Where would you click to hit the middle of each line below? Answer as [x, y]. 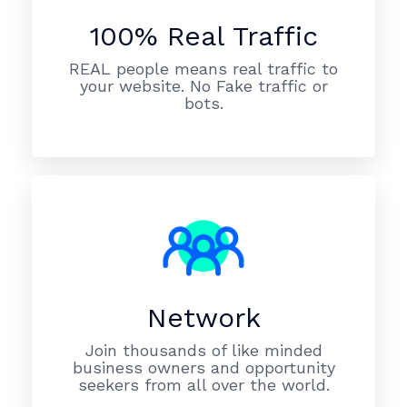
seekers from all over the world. [203, 385]
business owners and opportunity [203, 367]
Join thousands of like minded [203, 350]
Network [203, 318]
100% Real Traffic [203, 36]
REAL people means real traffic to [203, 69]
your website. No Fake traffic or [203, 86]
